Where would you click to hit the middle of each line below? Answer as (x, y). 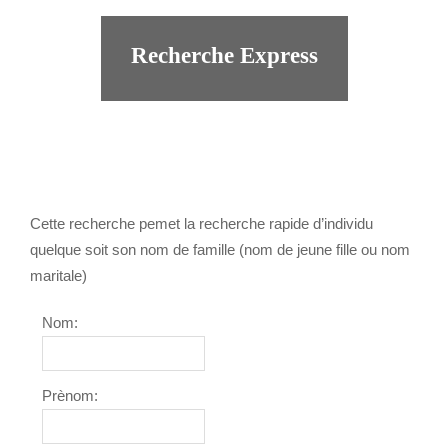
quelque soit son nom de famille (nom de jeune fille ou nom (220, 249)
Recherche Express (224, 55)
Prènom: (70, 395)
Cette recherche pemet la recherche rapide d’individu (201, 223)
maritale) (58, 275)
